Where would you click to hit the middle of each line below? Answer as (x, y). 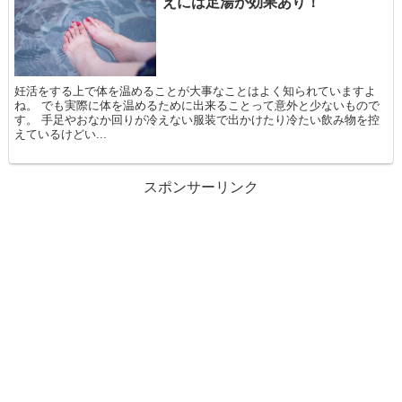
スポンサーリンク (201, 187)
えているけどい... (61, 135)
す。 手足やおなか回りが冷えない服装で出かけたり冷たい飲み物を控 (197, 120)
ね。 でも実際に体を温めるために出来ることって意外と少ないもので (197, 106)
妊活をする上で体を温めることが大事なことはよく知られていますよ (196, 92)
